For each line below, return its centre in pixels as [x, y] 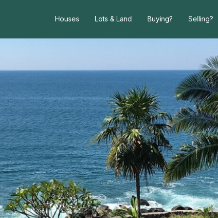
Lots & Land [113, 18]
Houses [67, 18]
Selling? [201, 18]
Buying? [160, 18]
